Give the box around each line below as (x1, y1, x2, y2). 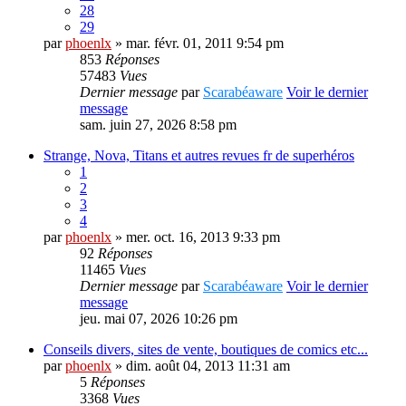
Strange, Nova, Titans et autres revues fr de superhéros (43, 148, 354, 164)
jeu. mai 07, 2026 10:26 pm (80, 311, 237, 327)
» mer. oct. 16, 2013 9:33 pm (111, 229, 280, 246)
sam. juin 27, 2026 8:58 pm (80, 117, 237, 133)
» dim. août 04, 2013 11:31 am (111, 358, 290, 374)
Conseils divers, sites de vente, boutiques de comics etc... (43, 342, 368, 358)
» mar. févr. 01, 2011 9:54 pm (111, 35, 284, 52)
